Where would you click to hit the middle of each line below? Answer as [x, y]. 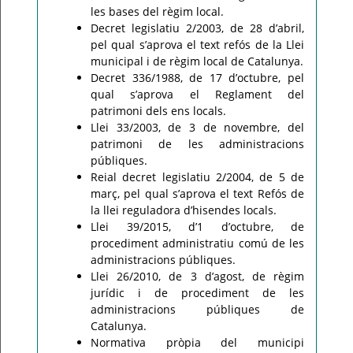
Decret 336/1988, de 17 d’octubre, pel [197, 78]
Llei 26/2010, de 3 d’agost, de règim [197, 276]
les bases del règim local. [157, 11]
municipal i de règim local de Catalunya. [197, 61]
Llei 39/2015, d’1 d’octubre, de [197, 227]
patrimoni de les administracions [197, 144]
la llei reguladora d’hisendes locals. [184, 210]
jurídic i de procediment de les [197, 293]
